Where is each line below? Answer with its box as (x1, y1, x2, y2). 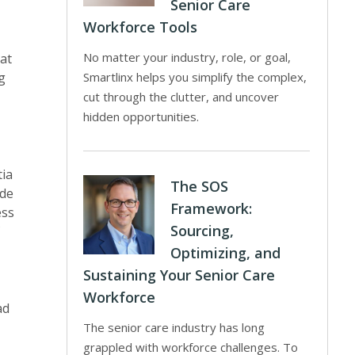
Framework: (170, 199, 253, 218)
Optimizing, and (170, 243, 281, 262)
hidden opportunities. (83, 109, 200, 124)
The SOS (170, 177, 229, 196)
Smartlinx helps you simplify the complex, (83, 69, 307, 85)
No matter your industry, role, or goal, (83, 49, 292, 65)
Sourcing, (170, 221, 235, 240)
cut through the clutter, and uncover (83, 89, 280, 105)
